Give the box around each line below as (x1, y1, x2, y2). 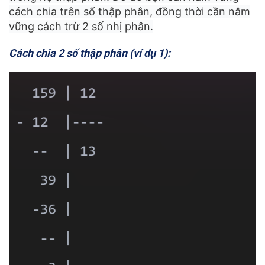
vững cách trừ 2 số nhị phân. (9, 20, 153, 33)
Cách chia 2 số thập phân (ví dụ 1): (9, 47, 170, 59)
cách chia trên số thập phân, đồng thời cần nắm (9, 5, 250, 18)
